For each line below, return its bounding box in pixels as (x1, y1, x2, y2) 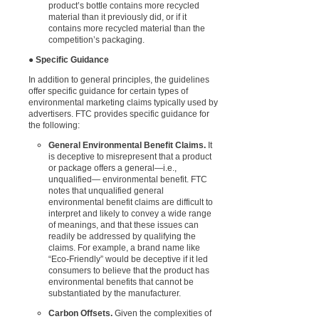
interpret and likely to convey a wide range (48, 208, 211, 219)
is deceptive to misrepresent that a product (48, 151, 211, 162)
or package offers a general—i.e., (48, 162, 177, 173)
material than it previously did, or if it (48, 11, 187, 22)
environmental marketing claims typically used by (28, 97, 218, 108)
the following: (28, 120, 80, 130)
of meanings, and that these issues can (48, 219, 199, 230)
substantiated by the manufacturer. (48, 288, 181, 298)
